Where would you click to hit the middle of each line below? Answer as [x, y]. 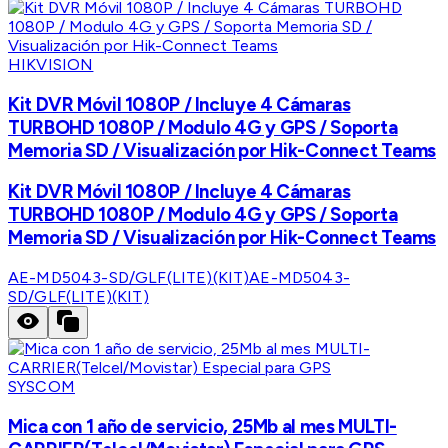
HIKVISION [51, 64]
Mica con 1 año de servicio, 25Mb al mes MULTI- [202, 426]
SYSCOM [41, 387]
